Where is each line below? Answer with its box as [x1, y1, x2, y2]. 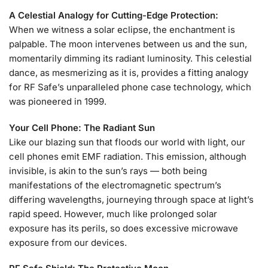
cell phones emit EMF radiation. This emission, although [9, 150, 246, 162]
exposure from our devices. [9, 236, 127, 248]
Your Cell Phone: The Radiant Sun [9, 121, 155, 133]
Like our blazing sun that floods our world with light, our [9, 136, 245, 148]
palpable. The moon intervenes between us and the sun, [9, 38, 247, 50]
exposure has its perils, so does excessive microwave [9, 222, 238, 234]
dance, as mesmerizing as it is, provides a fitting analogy [9, 67, 248, 79]
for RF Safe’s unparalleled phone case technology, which [9, 81, 251, 93]
